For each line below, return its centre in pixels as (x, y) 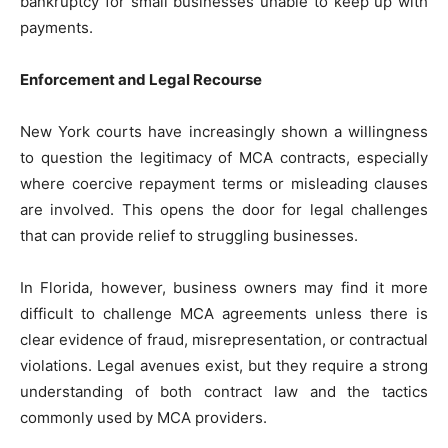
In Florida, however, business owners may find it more (224, 288)
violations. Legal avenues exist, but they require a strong (224, 366)
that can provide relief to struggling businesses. (189, 236)
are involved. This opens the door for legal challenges (224, 210)
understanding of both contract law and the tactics (224, 392)
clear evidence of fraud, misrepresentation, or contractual (224, 340)
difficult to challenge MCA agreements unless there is (224, 314)
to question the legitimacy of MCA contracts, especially (224, 158)
